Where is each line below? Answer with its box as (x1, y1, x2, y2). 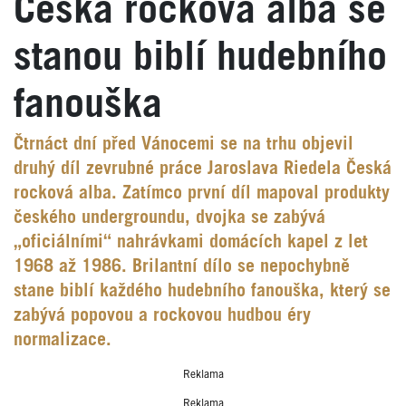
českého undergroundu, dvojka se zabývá (14, 209, 325, 227)
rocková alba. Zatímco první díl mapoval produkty (14, 185, 390, 202)
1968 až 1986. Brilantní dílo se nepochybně (14, 258, 350, 275)
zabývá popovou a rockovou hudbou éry (14, 307, 311, 324)
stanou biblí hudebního (14, 40, 387, 77)
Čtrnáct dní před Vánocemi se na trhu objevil (14, 136, 353, 153)
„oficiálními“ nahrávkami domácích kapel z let (14, 234, 368, 251)
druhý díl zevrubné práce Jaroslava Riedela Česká (14, 160, 391, 178)
